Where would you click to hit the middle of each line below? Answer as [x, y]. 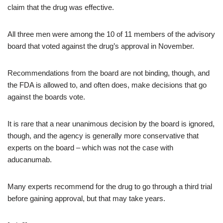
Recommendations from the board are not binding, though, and [109, 73]
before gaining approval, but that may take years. [86, 198]
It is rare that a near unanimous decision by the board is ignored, [111, 124]
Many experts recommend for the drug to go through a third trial [110, 186]
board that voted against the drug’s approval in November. [102, 46]
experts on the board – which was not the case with [90, 148]
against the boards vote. [46, 97]
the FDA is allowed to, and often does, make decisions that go [107, 85]
